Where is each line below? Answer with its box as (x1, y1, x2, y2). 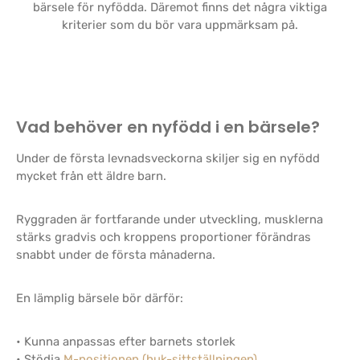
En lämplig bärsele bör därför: (16, 291, 183, 305)
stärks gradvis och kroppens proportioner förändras (16, 230, 311, 244)
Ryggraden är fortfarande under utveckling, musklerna (16, 212, 323, 227)
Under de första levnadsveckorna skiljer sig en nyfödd (16, 151, 320, 166)
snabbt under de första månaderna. (16, 247, 215, 262)
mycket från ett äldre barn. (16, 169, 166, 183)
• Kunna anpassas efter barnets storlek (16, 334, 235, 349)
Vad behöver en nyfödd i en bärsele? (16, 116, 320, 138)
